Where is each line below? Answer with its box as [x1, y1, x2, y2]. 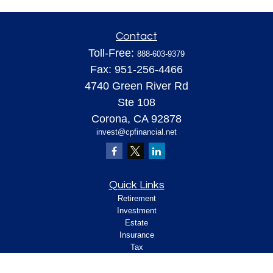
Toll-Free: [88, 47, 137, 59]
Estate [125, 218, 148, 227]
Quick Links [108, 179, 165, 191]
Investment [116, 206, 157, 215]
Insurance [119, 230, 154, 239]
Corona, [91, 113, 130, 125]
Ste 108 [118, 96, 155, 108]
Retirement [117, 194, 156, 203]
